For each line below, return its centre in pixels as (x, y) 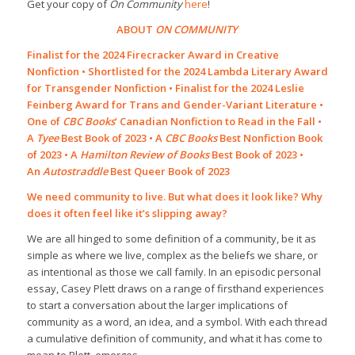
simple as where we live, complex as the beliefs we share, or (172, 256)
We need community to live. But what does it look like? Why (174, 197)
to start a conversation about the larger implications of (157, 305)
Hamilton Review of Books (144, 155)
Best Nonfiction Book (269, 138)
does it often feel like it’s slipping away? (127, 214)
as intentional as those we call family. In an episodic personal (174, 272)
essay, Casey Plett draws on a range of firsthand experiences (175, 289)
